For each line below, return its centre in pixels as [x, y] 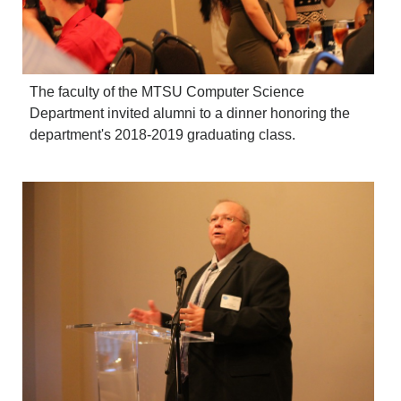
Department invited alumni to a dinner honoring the [190, 113]
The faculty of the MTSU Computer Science [167, 91]
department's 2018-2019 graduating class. [163, 134]
